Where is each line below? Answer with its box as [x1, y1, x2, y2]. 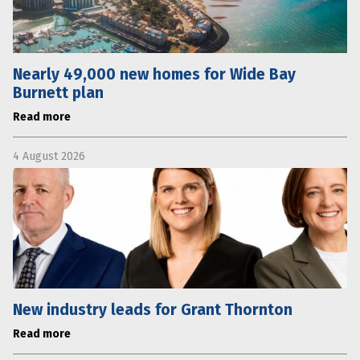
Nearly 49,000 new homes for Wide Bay [13, 64, 296, 84]
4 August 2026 [13, 149, 85, 163]
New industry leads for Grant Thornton [13, 300, 292, 319]
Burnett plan [13, 83, 104, 102]
